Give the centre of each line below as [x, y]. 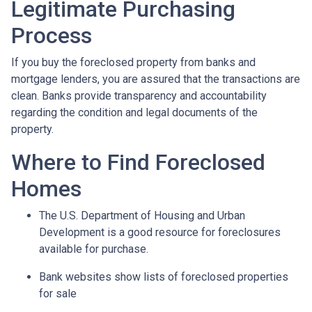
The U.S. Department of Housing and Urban [142, 215]
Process [52, 35]
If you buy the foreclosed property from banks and [133, 62]
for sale [58, 293]
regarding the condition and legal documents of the [134, 112]
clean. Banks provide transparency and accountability [139, 95]
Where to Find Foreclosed [138, 162]
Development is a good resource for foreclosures [160, 232]
